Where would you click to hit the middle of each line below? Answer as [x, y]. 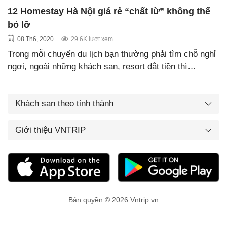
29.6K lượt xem [92, 39]
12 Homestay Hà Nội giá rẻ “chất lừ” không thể [109, 11]
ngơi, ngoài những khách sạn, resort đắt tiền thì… [102, 66]
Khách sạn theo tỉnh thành [64, 103]
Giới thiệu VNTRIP [50, 130]
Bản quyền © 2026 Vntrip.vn [113, 200]
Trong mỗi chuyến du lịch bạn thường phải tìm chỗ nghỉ [112, 54]
